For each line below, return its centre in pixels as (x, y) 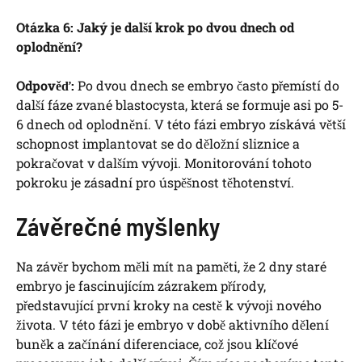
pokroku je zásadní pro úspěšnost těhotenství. (155, 183)
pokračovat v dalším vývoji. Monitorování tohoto (164, 163)
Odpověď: (45, 86)
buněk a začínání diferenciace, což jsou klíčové (157, 344)
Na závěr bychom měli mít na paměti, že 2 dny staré (171, 267)
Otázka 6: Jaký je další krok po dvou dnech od (155, 27)
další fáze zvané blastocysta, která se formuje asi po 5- (180, 105)
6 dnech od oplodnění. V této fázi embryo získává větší (181, 124)
